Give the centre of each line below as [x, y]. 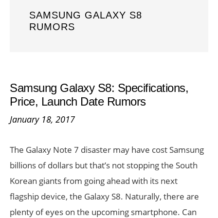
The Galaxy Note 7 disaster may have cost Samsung [107, 150]
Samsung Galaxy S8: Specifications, [99, 88]
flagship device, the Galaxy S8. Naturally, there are [104, 196]
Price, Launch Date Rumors [78, 101]
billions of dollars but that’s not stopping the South [104, 165]
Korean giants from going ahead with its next [94, 181]
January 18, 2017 [42, 119]
